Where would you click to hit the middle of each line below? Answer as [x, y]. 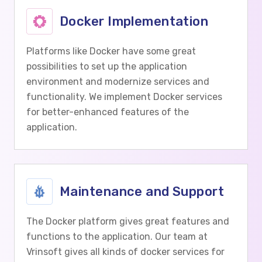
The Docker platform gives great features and [128, 221]
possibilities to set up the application [107, 66]
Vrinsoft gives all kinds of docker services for [125, 252]
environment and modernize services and [118, 82]
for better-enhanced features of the [108, 112]
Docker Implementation [134, 21]
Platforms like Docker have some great [111, 51]
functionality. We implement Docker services [124, 97]
